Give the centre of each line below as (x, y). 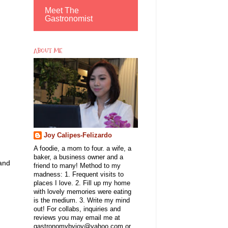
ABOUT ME (48, 50)
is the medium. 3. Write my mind (82, 200)
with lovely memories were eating (82, 192)
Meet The (62, 10)
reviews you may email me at (77, 218)
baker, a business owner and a (78, 157)
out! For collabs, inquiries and (77, 209)
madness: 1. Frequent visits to (79, 174)
